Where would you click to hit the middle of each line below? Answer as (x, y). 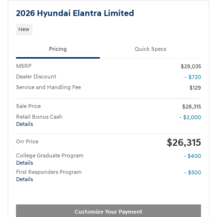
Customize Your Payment (108, 212)
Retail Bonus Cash (39, 117)
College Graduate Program (50, 155)
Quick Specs (150, 49)
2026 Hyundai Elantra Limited (75, 14)
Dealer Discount (36, 77)
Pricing (58, 49)
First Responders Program (49, 172)
